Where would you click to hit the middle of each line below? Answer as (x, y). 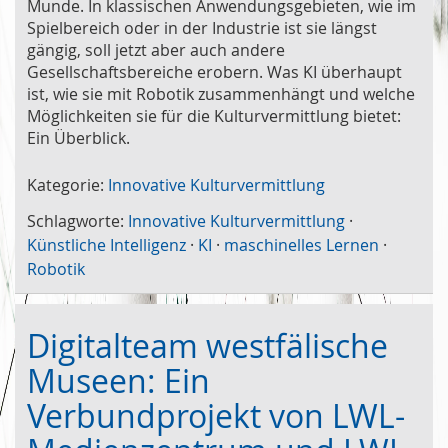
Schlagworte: (75, 220)
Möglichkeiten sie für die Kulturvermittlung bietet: (214, 115)
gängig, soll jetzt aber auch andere (156, 49)
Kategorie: (65, 184)
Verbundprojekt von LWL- (216, 415)
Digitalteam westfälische (207, 345)
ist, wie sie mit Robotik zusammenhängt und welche (221, 93)
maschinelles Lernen (301, 244)
